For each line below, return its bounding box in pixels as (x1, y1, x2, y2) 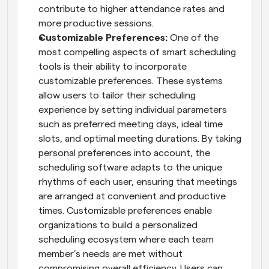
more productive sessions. (38, 18, 154, 28)
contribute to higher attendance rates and (38, 4, 225, 14)
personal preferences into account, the (38, 148, 210, 158)
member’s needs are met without (38, 249, 183, 259)
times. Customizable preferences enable (38, 205, 212, 216)
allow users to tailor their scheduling (38, 90, 196, 100)
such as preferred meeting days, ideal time (38, 119, 223, 129)
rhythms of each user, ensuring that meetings (38, 177, 237, 187)
